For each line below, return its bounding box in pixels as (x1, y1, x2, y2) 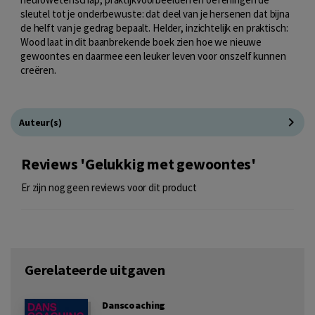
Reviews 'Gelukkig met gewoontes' (21, 155, 257, 174)
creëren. (20, 63, 56, 77)
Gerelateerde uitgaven (25, 261, 165, 279)
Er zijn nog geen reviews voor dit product (21, 181, 197, 195)
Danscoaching (102, 299, 166, 312)
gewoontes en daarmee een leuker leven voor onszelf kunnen (20, 49, 286, 63)
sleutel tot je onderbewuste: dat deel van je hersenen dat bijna (20, 7, 290, 21)
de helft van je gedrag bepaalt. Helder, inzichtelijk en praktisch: (20, 21, 288, 35)
